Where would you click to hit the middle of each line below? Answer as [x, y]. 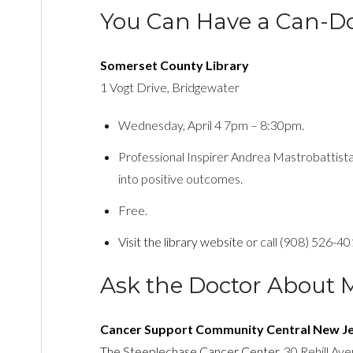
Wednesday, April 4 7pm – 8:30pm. [212, 124]
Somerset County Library [174, 65]
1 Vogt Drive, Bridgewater [169, 87]
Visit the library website [181, 241]
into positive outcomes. [181, 178]
